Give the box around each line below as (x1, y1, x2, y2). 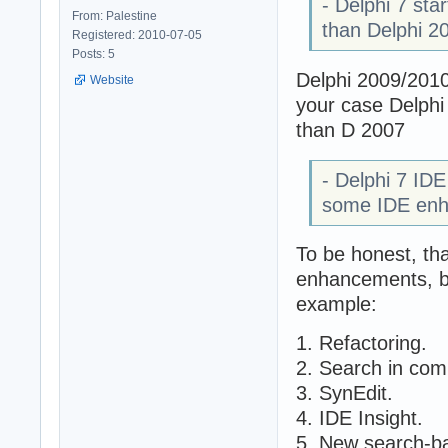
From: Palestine (72, 9, 157, 24)
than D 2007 (296, 118, 405, 141)
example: (296, 293, 377, 316)
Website (90, 73, 134, 88)
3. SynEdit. (296, 382, 393, 405)
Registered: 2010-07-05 (72, 28, 202, 43)
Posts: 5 (72, 47, 115, 62)
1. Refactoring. (296, 332, 427, 355)
